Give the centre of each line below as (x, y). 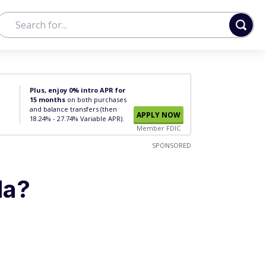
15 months (47, 99)
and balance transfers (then (73, 109)
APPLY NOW (159, 115)
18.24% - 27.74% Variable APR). (77, 118)
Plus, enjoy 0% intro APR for (77, 90)
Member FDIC (159, 128)
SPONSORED (172, 145)
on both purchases (96, 99)
